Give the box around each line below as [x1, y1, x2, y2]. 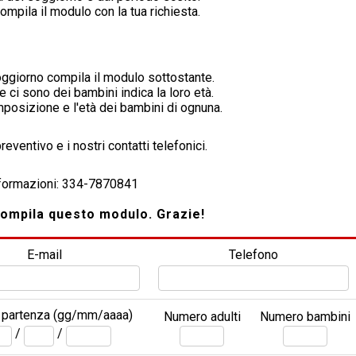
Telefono [229, 247, 279, 263]
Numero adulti [163, 309, 241, 325]
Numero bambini [259, 309, 350, 325]
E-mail [27, 247, 62, 263]
